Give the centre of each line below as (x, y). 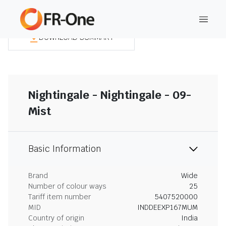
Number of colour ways (67, 186)
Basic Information (65, 149)
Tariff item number (60, 197)
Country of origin (56, 218)
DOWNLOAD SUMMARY (76, 37)
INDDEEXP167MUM (167, 207)
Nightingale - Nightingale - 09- (110, 95)
